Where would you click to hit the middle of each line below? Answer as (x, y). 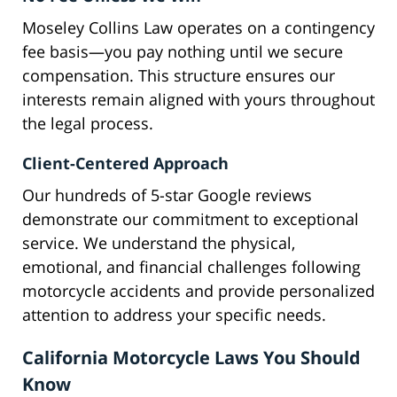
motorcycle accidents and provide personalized (198, 291)
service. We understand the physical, (159, 243)
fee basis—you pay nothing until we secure (183, 52)
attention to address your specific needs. (174, 315)
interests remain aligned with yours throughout (198, 100)
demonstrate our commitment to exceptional (191, 219)
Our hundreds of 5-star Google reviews (167, 195)
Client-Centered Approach (125, 163)
